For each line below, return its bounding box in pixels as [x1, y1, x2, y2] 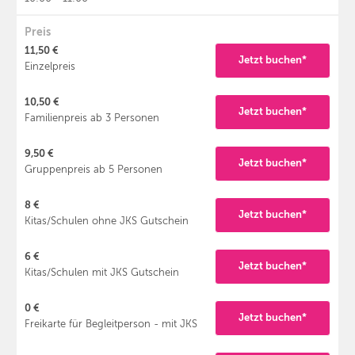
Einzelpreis [25, 61, 75, 73]
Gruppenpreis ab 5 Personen [25, 164, 162, 176]
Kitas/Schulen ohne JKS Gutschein [25, 216, 189, 227]
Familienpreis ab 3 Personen [25, 113, 159, 124]
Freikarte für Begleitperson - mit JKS [25, 319, 197, 330]
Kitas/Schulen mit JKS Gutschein [25, 267, 179, 279]
